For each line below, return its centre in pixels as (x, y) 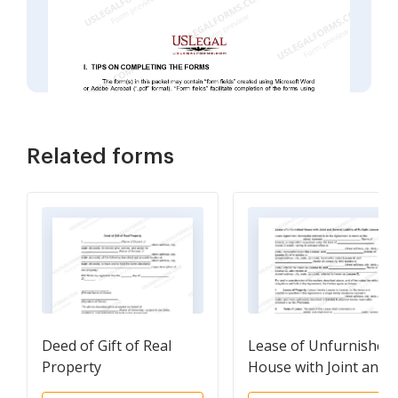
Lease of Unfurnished (320, 346)
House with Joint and (317, 367)
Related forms (100, 156)
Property (72, 367)
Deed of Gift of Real (107, 346)
